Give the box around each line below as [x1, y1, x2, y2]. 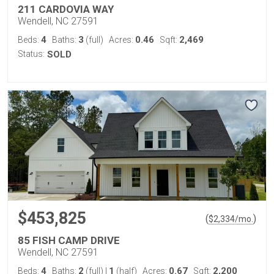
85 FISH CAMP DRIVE [18, 234, 120, 246]
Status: [18, 48, 45, 59]
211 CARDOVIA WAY [18, 2, 114, 15]
